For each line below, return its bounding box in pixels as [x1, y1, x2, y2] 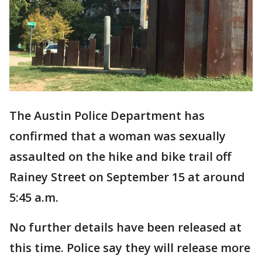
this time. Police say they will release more [9, 240, 250, 256]
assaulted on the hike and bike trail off [9, 149, 231, 165]
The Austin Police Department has [9, 108, 205, 124]
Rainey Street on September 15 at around [9, 169, 245, 185]
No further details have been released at [9, 219, 242, 236]
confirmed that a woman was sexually [9, 128, 226, 144]
